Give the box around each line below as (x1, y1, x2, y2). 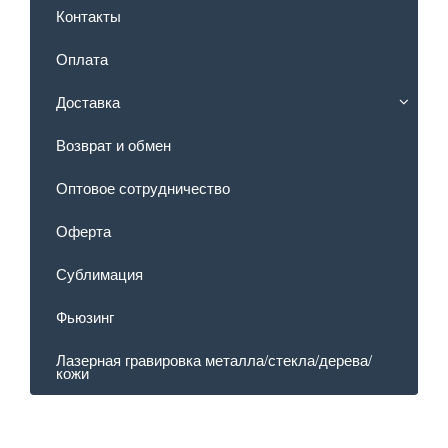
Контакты (56, 5, 121, 27)
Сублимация (56, 263, 143, 285)
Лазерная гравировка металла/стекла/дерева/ (56, 349, 372, 371)
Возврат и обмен (56, 134, 171, 156)
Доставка (56, 91, 120, 113)
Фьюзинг (56, 306, 114, 328)
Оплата (56, 48, 108, 70)
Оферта (56, 220, 111, 242)
